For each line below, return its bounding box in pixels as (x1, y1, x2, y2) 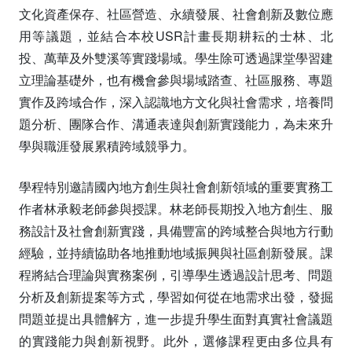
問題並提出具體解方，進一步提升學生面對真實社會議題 (19, 309, 333, 328)
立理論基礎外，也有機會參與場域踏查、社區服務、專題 (19, 70, 333, 89)
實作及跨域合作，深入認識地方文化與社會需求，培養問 (19, 92, 333, 111)
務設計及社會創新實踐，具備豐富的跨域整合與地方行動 (19, 221, 333, 240)
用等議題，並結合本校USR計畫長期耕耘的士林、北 (19, 26, 333, 45)
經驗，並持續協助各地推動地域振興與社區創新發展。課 (19, 243, 333, 262)
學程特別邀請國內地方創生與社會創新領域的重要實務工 (19, 177, 333, 196)
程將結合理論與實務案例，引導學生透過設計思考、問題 (19, 265, 333, 284)
